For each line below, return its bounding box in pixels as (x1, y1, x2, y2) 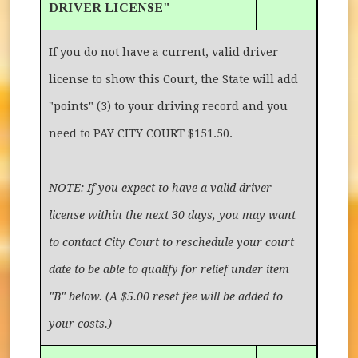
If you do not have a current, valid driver (49, 45, 279, 58)
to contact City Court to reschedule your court (49, 235, 295, 249)
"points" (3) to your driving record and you (49, 99, 288, 113)
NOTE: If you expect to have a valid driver (49, 181, 272, 194)
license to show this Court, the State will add (49, 72, 299, 86)
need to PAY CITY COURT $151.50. (49, 126, 233, 140)
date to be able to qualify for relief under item (49, 262, 290, 276)
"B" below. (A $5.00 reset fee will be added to (49, 289, 284, 303)
